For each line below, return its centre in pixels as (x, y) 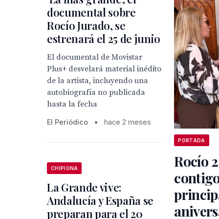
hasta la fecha (72, 104)
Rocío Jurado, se (86, 26)
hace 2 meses (128, 122)
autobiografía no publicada (96, 93)
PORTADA (192, 140)
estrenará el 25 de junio (104, 39)
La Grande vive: (84, 187)
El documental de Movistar (95, 57)
